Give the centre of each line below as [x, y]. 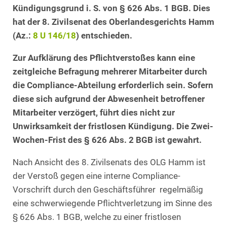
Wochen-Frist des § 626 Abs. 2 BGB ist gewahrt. [107, 140]
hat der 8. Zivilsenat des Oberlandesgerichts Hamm [113, 22]
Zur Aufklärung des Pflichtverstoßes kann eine [104, 58]
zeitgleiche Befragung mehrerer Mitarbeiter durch [110, 71]
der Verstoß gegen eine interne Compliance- [97, 176]
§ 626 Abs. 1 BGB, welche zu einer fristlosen [97, 217]
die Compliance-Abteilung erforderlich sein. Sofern [113, 85]
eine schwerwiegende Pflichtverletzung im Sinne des [112, 204]
